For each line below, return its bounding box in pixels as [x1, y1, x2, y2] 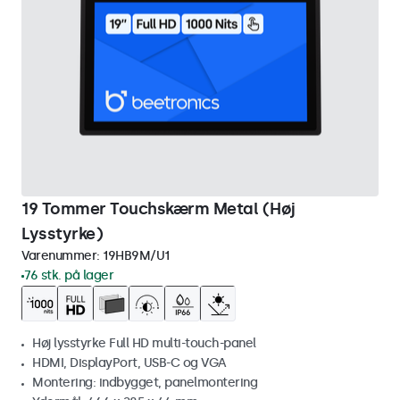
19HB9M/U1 [103, 248, 170, 263]
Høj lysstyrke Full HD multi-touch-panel [32, 336, 256, 351]
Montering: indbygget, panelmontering [32, 375, 257, 390]
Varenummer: [21, 248, 103, 263]
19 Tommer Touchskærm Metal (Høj [21, 199, 296, 219]
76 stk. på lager [24, 268, 113, 283]
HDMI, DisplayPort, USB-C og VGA [32, 355, 227, 371]
